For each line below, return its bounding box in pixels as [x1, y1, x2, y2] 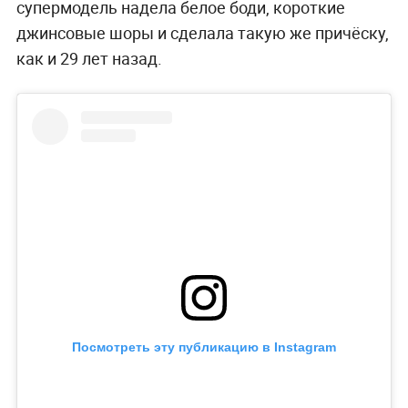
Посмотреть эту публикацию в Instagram [72, 340, 336, 355]
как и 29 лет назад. [15, 46, 162, 69]
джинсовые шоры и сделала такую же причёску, [15, 21, 389, 44]
